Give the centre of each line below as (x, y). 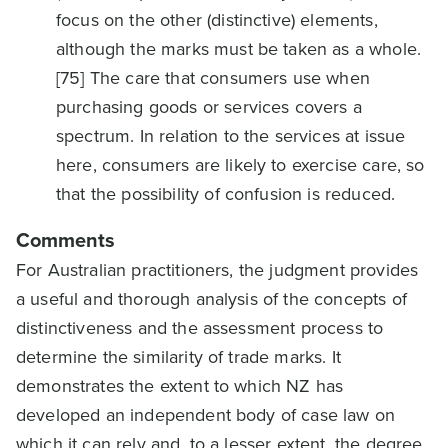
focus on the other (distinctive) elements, (217, 20)
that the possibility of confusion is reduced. (226, 194)
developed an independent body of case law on (206, 415)
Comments (66, 240)
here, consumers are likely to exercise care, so (240, 165)
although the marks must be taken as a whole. (239, 49)
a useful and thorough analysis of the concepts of (211, 299)
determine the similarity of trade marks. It (178, 357)
